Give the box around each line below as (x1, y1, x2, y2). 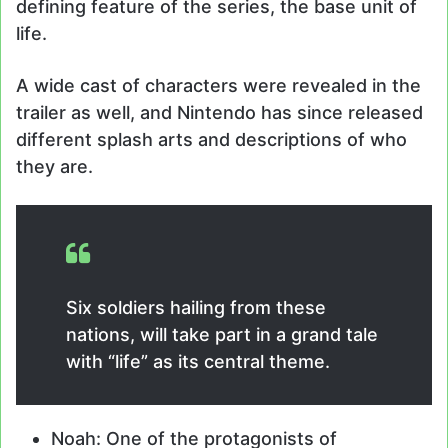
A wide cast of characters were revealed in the (16, 74, 421, 96)
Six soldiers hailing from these (66, 296, 326, 318)
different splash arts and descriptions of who (16, 128, 407, 150)
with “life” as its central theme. (66, 350, 330, 372)
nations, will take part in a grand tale (66, 323, 378, 345)
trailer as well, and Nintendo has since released (16, 101, 423, 123)
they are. (16, 155, 93, 177)
